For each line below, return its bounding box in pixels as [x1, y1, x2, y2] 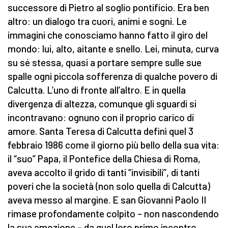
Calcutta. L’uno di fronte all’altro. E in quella [8, 84, 186, 96]
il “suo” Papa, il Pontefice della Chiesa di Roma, [8, 153, 201, 165]
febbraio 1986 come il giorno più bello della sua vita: [8, 139, 219, 151]
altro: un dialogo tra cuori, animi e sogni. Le [8, 15, 187, 27]
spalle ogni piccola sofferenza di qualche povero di [8, 70, 217, 82]
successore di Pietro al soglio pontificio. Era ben [8, 2, 209, 14]
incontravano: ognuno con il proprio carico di [8, 111, 194, 124]
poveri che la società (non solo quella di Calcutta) [8, 180, 210, 192]
